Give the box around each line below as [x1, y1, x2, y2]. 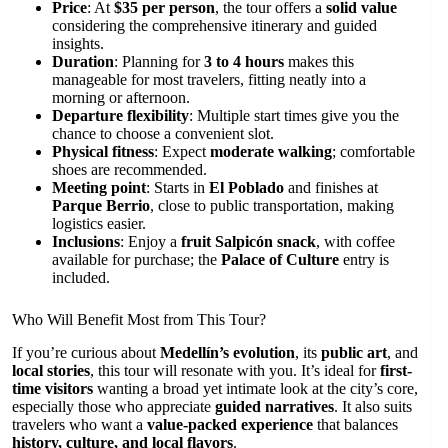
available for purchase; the [52, 250, 221, 268]
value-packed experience [147, 415, 313, 433]
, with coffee [316, 232, 395, 250]
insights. [52, 34, 104, 52]
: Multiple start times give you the [189, 106, 399, 124]
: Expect [154, 142, 210, 160]
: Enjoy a [120, 232, 181, 250]
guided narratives [215, 397, 334, 415]
